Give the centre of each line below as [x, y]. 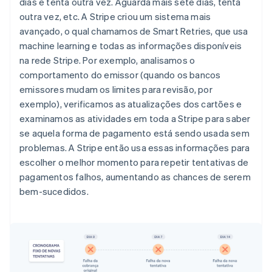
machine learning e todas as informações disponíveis [131, 46]
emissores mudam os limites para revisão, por [116, 90]
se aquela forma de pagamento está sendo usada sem [134, 133]
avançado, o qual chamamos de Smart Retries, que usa [134, 31]
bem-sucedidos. [54, 192]
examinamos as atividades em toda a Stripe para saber [135, 119]
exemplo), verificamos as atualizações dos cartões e [131, 104]
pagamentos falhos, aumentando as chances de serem [135, 177]
